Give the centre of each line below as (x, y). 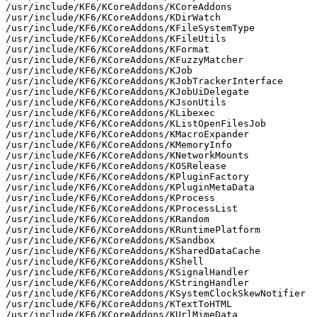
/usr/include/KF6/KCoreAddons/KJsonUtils (116, 102)
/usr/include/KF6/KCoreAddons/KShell (105, 261)
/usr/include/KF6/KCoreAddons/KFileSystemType (130, 28)
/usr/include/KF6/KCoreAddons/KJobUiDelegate (127, 91)
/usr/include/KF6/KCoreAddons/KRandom (108, 219)
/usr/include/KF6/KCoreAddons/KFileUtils (116, 38)
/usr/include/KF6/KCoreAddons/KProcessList (122, 208)
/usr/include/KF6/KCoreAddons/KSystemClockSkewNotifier (156, 293)
